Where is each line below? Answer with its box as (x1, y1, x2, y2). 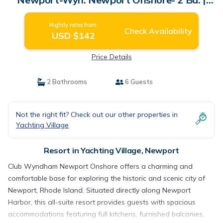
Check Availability (124, 26, 192, 36)
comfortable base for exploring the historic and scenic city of (8, 174, 205, 183)
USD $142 (52, 30, 96, 41)
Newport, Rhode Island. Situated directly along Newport (8, 186, 191, 195)
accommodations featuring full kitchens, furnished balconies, (8, 210, 204, 219)
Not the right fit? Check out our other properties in (16, 110, 178, 119)
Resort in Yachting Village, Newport (44, 145, 179, 155)
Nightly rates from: (49, 21, 98, 28)
